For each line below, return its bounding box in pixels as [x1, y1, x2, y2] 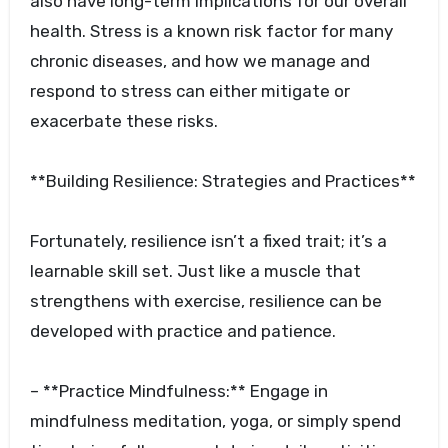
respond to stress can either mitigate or [29, 81, 350, 102]
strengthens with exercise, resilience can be [29, 291, 382, 312]
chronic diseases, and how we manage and [29, 51, 370, 72]
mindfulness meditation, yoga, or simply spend [29, 411, 401, 432]
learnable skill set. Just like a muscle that [29, 261, 361, 282]
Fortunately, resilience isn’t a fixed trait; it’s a [29, 231, 387, 252]
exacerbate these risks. [29, 111, 218, 132]
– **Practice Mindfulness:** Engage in [29, 381, 328, 402]
